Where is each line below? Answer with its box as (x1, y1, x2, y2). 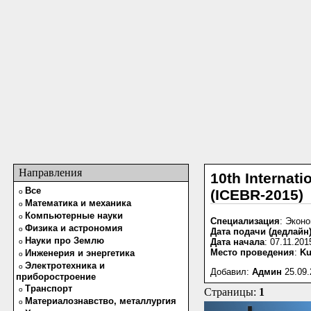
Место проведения (210, 247, 294, 258)
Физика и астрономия (25, 223, 123, 233)
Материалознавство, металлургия (25, 296, 176, 306)
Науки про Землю (25, 235, 104, 246)
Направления (16, 167, 82, 178)
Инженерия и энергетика (25, 248, 135, 258)
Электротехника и (25, 260, 105, 271)
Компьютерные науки (25, 210, 123, 221)
